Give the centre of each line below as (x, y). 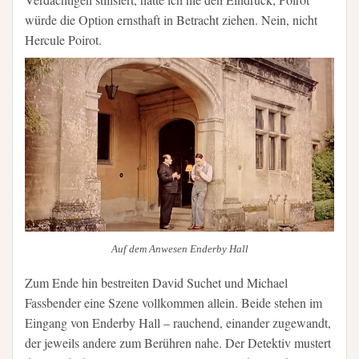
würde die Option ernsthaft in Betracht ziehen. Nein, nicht (171, 20)
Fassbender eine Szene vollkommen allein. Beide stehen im (173, 303)
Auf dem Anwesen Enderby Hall (179, 248)
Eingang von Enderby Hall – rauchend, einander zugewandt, (178, 323)
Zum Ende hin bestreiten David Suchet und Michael (156, 282)
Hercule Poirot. (63, 40)
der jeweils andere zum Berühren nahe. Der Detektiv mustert (178, 343)
